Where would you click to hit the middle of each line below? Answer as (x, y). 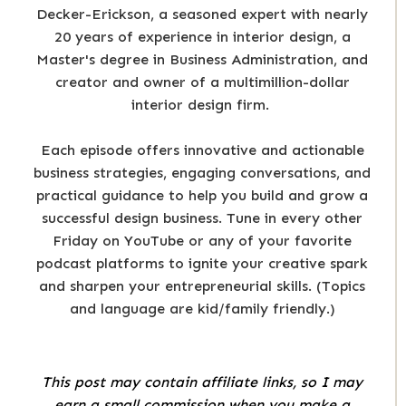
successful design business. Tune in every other (202, 218)
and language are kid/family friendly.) (202, 309)
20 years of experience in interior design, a (202, 37)
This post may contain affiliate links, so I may (202, 382)
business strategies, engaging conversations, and (202, 173)
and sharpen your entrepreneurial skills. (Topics (202, 286)
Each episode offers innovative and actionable (202, 150)
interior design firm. (202, 105)
